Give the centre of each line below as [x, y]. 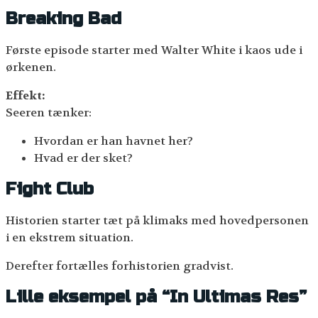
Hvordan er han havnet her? [114, 141]
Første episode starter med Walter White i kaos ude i [154, 50]
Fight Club [50, 189]
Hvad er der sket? [83, 158]
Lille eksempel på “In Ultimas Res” [156, 297]
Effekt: [25, 95]
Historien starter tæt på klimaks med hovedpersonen [157, 220]
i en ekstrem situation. [70, 237]
